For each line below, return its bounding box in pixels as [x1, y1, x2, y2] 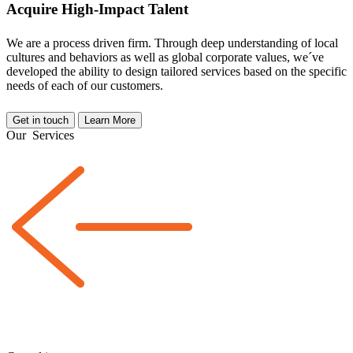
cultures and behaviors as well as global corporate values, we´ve [6, 50, 324, 65]
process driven [53, 36, 128, 50]
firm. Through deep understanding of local [128, 36, 338, 50]
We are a [6, 36, 53, 50]
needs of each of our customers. [6, 79, 163, 93]
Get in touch [13, 114, 69, 127]
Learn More [84, 114, 136, 127]
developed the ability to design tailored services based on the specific [6, 65, 347, 79]
